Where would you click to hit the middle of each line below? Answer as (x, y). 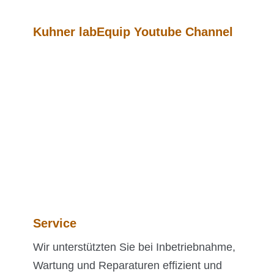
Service (55, 224)
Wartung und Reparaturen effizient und (128, 266)
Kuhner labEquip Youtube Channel (133, 32)
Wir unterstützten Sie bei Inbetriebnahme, (134, 247)
